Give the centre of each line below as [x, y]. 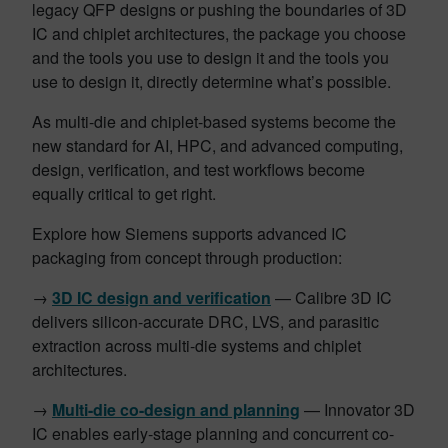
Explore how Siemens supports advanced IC [189, 234]
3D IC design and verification [161, 298]
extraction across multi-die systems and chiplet [196, 346]
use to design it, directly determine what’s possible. [213, 82]
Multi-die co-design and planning [176, 410]
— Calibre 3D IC [331, 298]
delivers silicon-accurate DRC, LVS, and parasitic [205, 322]
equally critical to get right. [126, 194]
